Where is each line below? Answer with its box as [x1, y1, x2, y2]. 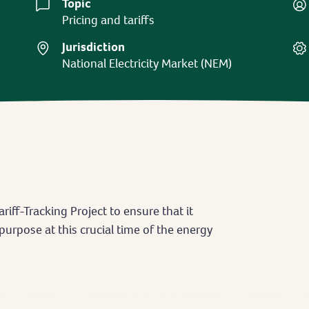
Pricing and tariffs [62, 12, 155, 28]
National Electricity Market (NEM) [62, 55, 232, 71]
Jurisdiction [62, 39, 126, 54]
